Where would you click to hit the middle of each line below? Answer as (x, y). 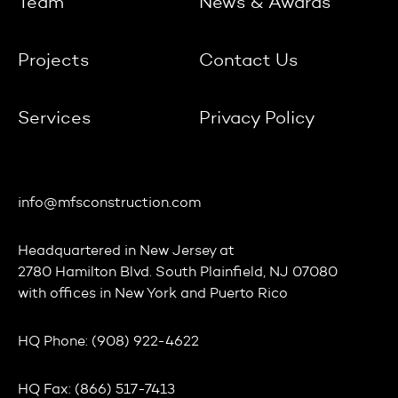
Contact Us (249, 61)
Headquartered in (79, 251)
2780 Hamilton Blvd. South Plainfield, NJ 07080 (178, 272)
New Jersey (178, 251)
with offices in (66, 294)
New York (146, 294)
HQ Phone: (55, 342)
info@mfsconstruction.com (109, 203)
